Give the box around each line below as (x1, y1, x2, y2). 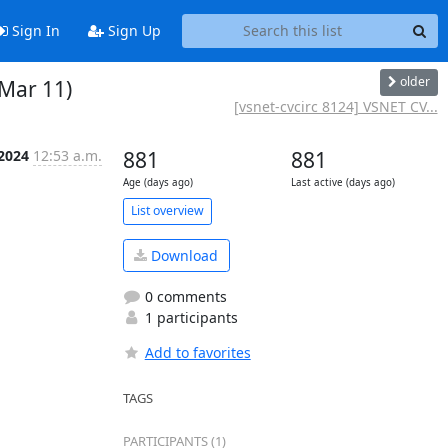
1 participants (140, 308, 238, 327)
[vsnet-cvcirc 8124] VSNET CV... (233, 96, 438, 116)
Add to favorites (144, 343, 251, 362)
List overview (130, 202, 204, 219)
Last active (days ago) (290, 175, 395, 189)
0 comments (140, 287, 227, 306)
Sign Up (103, 21, 161, 41)
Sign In (7, 21, 60, 41)
